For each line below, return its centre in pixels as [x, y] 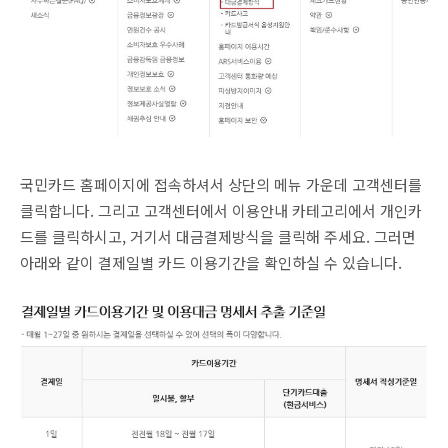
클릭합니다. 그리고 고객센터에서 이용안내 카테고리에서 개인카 [221, 210]
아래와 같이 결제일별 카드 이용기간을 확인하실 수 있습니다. [211, 262]
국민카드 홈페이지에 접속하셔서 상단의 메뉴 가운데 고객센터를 [221, 184]
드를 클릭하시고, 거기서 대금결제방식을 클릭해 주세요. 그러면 [218, 236]
